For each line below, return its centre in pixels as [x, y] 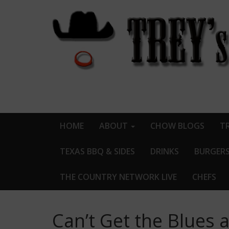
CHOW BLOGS [177, 126]
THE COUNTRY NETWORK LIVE [118, 177]
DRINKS [165, 152]
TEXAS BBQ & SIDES [97, 152]
